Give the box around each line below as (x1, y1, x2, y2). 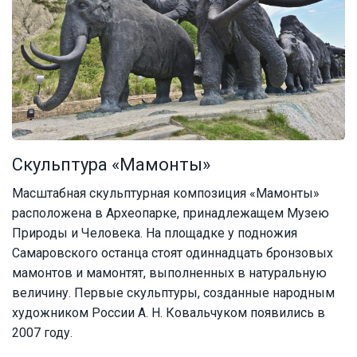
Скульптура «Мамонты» (12, 154, 210, 175)
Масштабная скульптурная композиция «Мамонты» (12, 185, 320, 201)
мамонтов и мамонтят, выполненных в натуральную (12, 265, 327, 280)
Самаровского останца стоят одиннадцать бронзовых (12, 245, 333, 261)
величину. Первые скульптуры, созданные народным (12, 284, 335, 300)
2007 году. (12, 324, 73, 340)
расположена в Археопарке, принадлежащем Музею (12, 205, 329, 221)
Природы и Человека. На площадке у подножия (12, 225, 297, 241)
